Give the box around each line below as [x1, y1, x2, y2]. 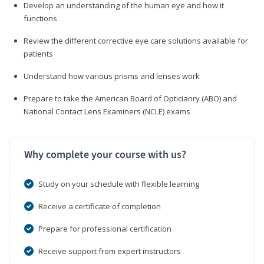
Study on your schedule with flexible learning [38, 178, 199, 189]
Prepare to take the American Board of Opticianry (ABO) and [24, 93, 237, 104]
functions [24, 12, 57, 24]
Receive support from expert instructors [38, 245, 181, 256]
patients [24, 48, 53, 59]
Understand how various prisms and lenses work [24, 70, 200, 81]
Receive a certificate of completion [38, 200, 161, 212]
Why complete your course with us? [24, 147, 186, 162]
